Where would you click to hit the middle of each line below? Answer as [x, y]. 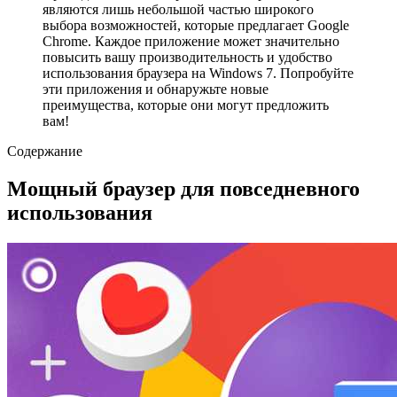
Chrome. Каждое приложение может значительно [191, 41]
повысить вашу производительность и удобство [187, 57]
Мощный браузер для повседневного [183, 188]
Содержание [45, 151]
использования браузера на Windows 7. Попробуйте [198, 73]
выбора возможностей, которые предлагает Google [196, 25]
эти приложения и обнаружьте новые [156, 89]
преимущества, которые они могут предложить [186, 105]
